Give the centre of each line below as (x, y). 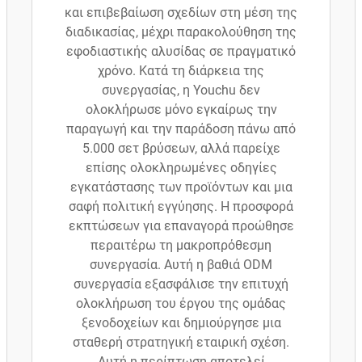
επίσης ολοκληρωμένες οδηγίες (181, 168)
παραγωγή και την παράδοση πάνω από (181, 129)
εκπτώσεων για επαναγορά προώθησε (181, 226)
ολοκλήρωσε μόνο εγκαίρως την (181, 110)
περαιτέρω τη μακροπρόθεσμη (181, 246)
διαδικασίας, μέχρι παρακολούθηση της (181, 32)
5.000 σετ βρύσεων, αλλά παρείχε (181, 149)
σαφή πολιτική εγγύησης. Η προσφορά (181, 207)
